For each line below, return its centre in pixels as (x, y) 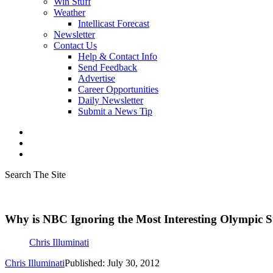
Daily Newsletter (111, 100)
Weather (69, 12)
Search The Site (35, 175)
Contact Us (75, 45)
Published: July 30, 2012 (112, 263)
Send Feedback (108, 67)
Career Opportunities (118, 89)
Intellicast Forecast (114, 23)
